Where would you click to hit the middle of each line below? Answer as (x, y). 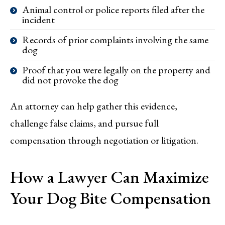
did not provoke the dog (70, 80)
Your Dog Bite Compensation (110, 198)
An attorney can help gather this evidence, (94, 106)
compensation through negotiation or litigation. (104, 140)
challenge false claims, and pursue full (84, 123)
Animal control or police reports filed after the (113, 9)
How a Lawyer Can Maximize (109, 177)
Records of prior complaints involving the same (115, 39)
